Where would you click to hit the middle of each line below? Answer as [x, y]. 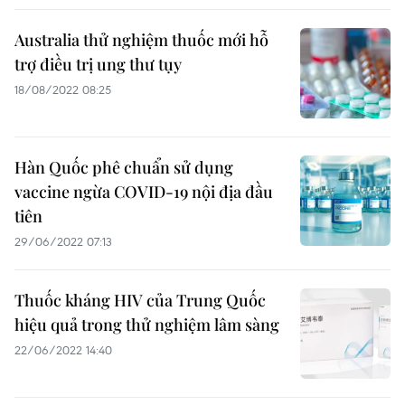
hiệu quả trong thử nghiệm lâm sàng [147, 325]
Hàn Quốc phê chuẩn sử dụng [124, 167]
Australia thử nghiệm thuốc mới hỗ [141, 40]
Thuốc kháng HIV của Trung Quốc [140, 300]
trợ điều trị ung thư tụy [98, 64]
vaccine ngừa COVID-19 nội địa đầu [144, 192]
